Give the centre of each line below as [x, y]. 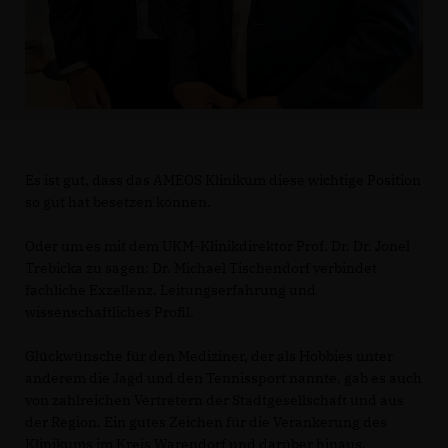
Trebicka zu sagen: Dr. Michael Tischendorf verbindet [201, 268]
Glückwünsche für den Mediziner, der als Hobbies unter [209, 356]
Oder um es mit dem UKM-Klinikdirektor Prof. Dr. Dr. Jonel [217, 246]
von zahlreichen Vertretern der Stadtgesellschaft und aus [214, 400]
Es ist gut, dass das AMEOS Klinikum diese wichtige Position [223, 180]
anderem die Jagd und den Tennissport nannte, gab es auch [223, 378]
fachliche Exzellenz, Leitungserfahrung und [170, 290]
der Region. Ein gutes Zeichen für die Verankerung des [206, 422]
